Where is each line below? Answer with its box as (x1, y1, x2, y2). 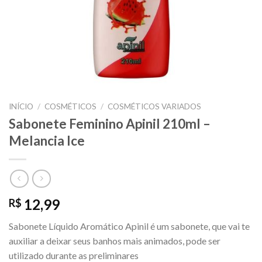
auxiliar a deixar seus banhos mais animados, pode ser (9, 235, 220, 246)
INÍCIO (9, 102, 33, 112)
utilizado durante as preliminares (9, 249, 139, 261)
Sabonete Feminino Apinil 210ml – (9, 115, 211, 132)
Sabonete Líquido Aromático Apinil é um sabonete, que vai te (9, 220, 250, 232)
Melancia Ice (9, 132, 85, 149)
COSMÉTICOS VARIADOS (108, 102, 202, 112)
